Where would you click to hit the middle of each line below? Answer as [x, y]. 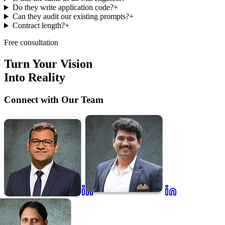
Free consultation [31, 43]
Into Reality [35, 78]
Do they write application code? [63, 8]
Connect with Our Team [54, 100]
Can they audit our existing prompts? [71, 17]
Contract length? [38, 26]
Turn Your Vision [48, 64]
